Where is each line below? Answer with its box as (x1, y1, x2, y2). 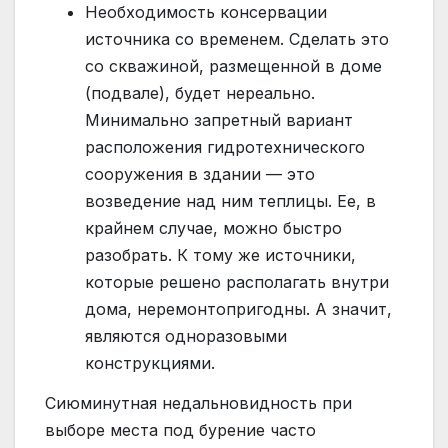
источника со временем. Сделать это (85, 29, 389, 50)
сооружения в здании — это (85, 164, 315, 185)
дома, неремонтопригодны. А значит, (85, 299, 392, 320)
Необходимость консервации (85, 2, 327, 23)
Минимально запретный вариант (85, 110, 353, 131)
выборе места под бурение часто (45, 419, 316, 440)
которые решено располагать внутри (85, 272, 389, 293)
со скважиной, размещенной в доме (85, 56, 382, 77)
